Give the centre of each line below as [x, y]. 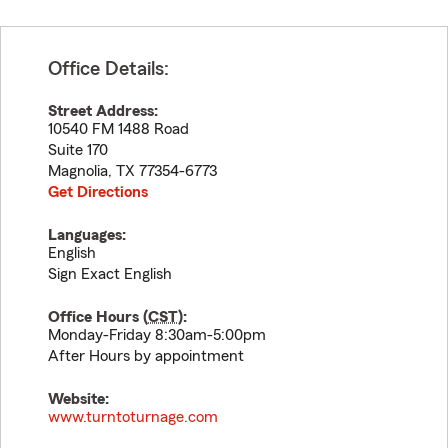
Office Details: [108, 69]
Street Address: [103, 111]
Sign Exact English [110, 274]
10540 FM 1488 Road [118, 129]
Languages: [87, 235]
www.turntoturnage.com [133, 417]
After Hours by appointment [146, 356]
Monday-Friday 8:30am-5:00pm [157, 335]
